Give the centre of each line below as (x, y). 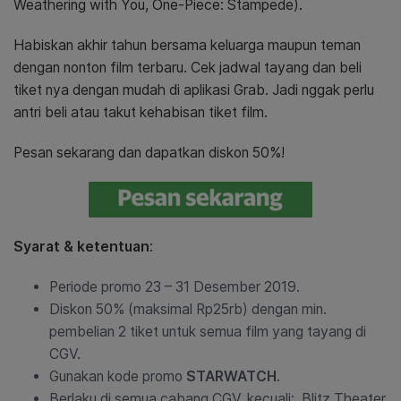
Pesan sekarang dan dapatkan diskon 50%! (149, 153)
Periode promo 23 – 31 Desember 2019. (175, 287)
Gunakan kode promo (118, 377)
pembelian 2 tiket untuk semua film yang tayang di (208, 332)
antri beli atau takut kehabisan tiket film (139, 113)
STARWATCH (231, 377)
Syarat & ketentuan (81, 247)
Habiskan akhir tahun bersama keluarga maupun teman (187, 46)
